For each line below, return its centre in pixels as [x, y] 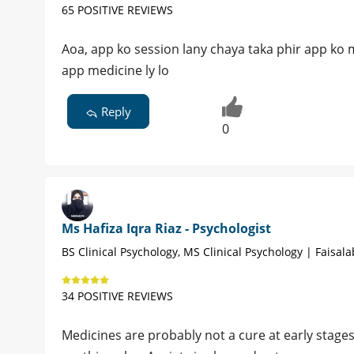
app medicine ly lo [115, 71]
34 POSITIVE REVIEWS [117, 296]
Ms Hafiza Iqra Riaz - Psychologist [166, 228]
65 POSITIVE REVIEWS [117, 10]
